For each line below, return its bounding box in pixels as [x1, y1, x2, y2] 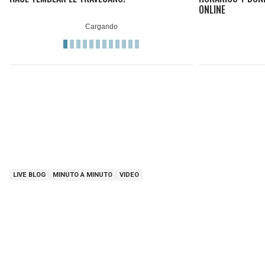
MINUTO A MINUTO [53, 170, 112, 179]
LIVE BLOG [13, 170, 46, 179]
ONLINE [199, 2, 226, 17]
